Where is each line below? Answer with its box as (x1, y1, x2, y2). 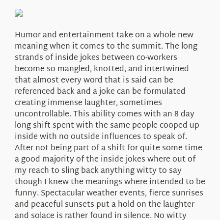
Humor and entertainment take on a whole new (14, 28, 193, 43)
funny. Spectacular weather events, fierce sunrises (14, 186, 203, 201)
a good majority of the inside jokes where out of (14, 152, 195, 167)
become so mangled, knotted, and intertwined (14, 62, 189, 77)
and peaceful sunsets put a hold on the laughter (14, 197, 194, 212)
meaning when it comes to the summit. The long (14, 39, 197, 54)
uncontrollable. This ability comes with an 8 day (14, 107, 194, 122)
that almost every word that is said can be (14, 73, 173, 88)
